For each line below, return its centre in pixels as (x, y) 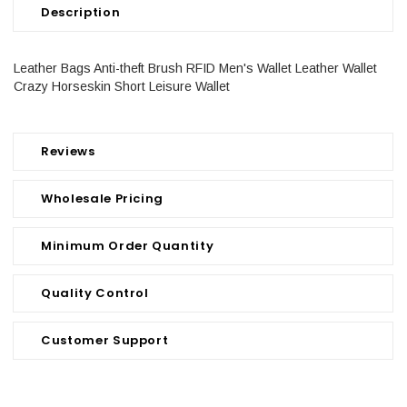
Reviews (68, 152)
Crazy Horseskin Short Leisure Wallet (122, 87)
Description (81, 13)
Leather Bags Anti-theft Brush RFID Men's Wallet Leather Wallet (195, 69)
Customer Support (105, 341)
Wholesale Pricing (103, 199)
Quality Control (95, 293)
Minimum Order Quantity (128, 246)
